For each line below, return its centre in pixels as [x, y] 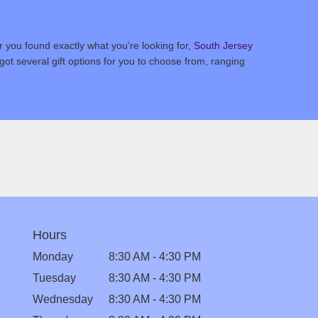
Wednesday [63, 299]
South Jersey [223, 45]
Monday [53, 256]
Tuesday [54, 278]
